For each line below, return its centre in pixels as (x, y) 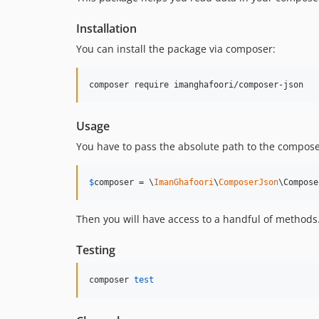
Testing (96, 250)
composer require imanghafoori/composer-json (196, 85)
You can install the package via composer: (176, 49)
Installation (106, 29)
